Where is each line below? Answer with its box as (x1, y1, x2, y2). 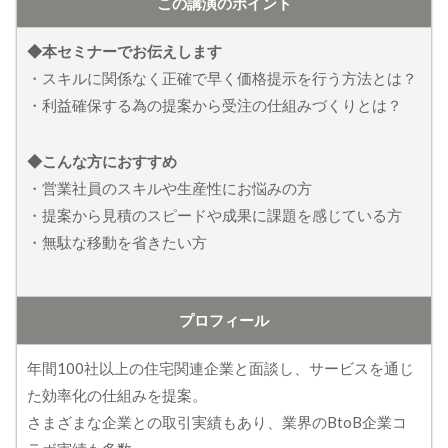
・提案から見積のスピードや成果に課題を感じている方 (27, 206, 402, 225)
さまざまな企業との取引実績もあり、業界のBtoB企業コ (27, 412, 407, 431)
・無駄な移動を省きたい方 (27, 233, 207, 252)
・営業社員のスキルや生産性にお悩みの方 (27, 179, 312, 198)
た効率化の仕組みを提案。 (27, 385, 207, 404)
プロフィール (179, 310, 269, 329)
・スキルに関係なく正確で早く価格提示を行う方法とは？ (27, 68, 417, 87)
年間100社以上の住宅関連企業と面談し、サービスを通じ (27, 358, 414, 377)
